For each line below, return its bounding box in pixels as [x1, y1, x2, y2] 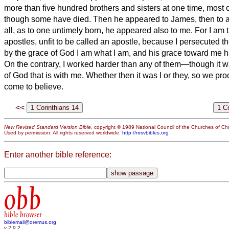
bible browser [4, 210, 42, 220]
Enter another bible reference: [4, 150, 111, 159]
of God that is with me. [4, 71, 86, 80]
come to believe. [4, 82, 63, 91]
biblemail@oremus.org [4, 219, 56, 225]
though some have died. [4, 14, 93, 24]
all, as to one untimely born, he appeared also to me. [4, 26, 195, 35]
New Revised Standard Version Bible [4, 124, 91, 130]
